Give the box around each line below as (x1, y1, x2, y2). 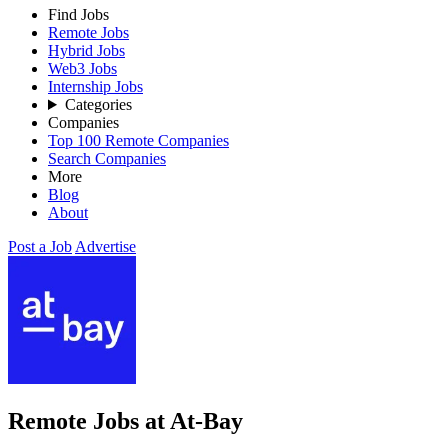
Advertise (75, 238, 136, 255)
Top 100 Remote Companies (48, 132, 229, 149)
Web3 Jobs (48, 60, 117, 77)
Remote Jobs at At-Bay (8, 407, 243, 434)
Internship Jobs (48, 78, 143, 95)
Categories (64, 96, 132, 113)
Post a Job (8, 238, 72, 255)
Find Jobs (48, 6, 109, 23)
